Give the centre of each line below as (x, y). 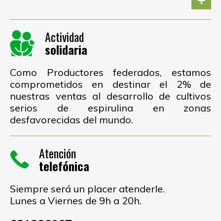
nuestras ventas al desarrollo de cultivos (110, 96)
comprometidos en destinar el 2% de (110, 84)
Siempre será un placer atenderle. (87, 188)
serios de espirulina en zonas (110, 108)
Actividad (64, 37)
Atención (57, 153)
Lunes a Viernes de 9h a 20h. (76, 200)
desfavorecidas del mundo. (72, 119)
